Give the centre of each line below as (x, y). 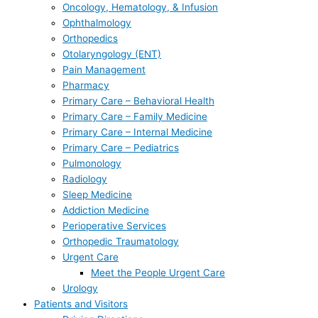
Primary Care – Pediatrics (121, 147)
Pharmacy (86, 85)
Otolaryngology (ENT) (112, 54)
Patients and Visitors (81, 303)
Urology (80, 288)
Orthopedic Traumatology (121, 241)
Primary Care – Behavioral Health (138, 100)
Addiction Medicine (106, 210)
